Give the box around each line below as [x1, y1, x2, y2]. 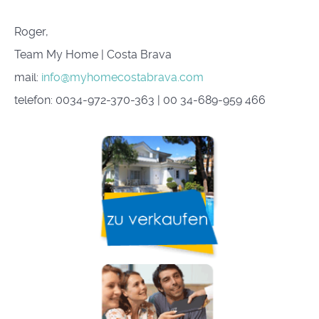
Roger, [14, 25, 48, 39]
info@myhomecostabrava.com [41, 70, 204, 85]
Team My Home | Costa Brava [14, 48, 172, 62]
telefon [14, 93, 51, 108]
